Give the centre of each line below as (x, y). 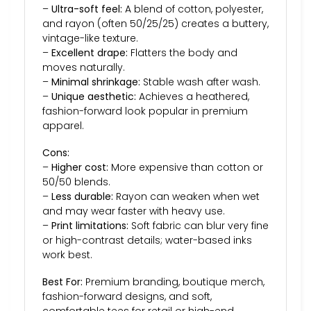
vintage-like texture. (90, 38)
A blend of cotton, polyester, (193, 9)
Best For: (62, 282)
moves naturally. (84, 67)
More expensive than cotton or (186, 168)
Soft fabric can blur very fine (199, 226)
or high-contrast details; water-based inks (147, 241)
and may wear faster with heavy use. (134, 211)
